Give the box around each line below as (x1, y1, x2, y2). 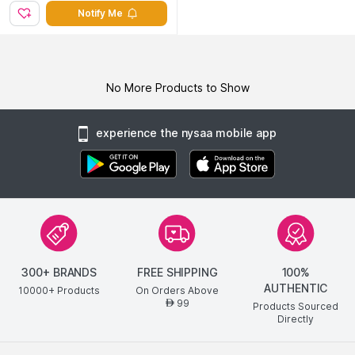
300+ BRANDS (21, 265, 97, 280)
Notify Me (77, 7, 124, 19)
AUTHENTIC (264, 281, 328, 296)
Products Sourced (253, 300, 339, 313)
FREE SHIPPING (137, 265, 218, 280)
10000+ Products (18, 284, 101, 297)
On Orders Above (136, 284, 219, 297)
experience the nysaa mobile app (96, 126, 277, 139)
